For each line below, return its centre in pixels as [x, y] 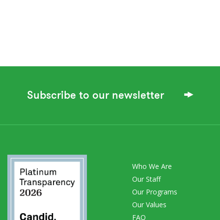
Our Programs [155, 192]
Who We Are [152, 166]
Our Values [149, 204]
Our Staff [146, 179]
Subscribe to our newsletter [97, 95]
